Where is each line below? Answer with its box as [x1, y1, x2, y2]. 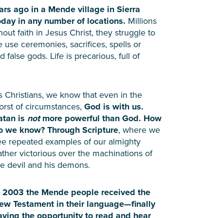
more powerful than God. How [42, 111, 162, 125]
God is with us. [84, 100, 144, 113]
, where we [118, 123, 160, 136]
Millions [128, 14, 157, 27]
